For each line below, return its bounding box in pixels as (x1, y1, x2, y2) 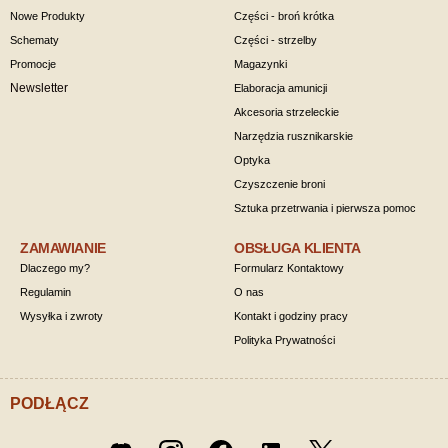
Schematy (10, 34, 59, 46)
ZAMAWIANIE (20, 240, 106, 256)
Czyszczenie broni (234, 178, 325, 190)
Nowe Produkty (10, 10, 85, 22)
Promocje (10, 58, 56, 70)
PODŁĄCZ (10, 395, 89, 412)
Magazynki (234, 58, 287, 70)
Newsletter (10, 81, 68, 95)
